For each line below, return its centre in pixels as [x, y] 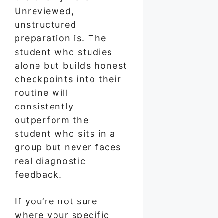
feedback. [38, 174]
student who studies [64, 52]
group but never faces [68, 147]
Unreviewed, [45, 11]
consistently [44, 106]
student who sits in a [65, 133]
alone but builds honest [71, 65]
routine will [41, 92]
